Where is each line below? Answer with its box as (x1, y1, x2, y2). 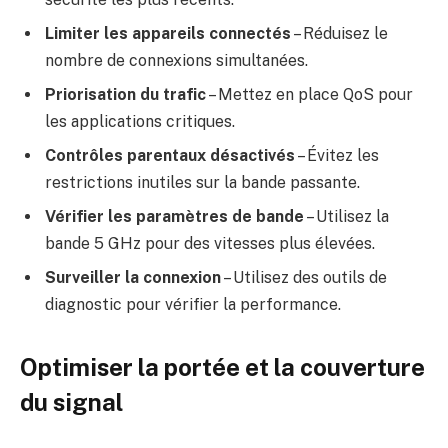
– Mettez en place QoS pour (206, 84, 413, 104)
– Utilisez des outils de (221, 267, 387, 287)
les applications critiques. (45, 111, 235, 131)
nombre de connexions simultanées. (45, 50, 308, 70)
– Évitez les (295, 145, 379, 165)
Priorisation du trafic (45, 84, 206, 104)
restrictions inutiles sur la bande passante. (45, 172, 360, 192)
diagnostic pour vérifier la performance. (45, 294, 341, 314)
